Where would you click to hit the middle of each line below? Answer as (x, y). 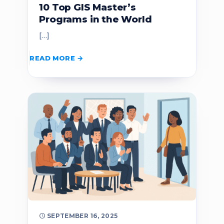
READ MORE (52, 58)
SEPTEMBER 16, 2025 (82, 216)
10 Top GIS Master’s (87, 7)
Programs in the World (95, 19)
